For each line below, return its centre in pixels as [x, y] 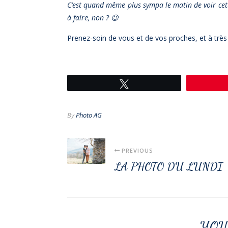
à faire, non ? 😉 [93, 17]
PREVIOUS [136, 150]
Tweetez [147, 83]
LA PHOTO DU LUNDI [169, 166]
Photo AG [89, 115]
